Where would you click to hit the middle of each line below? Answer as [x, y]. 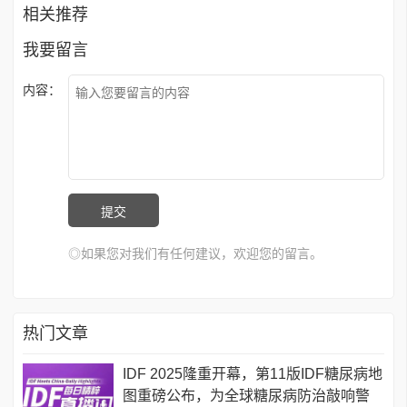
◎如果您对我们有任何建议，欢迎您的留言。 [195, 254]
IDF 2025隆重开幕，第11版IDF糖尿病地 [253, 374]
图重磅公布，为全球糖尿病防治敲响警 [246, 396]
